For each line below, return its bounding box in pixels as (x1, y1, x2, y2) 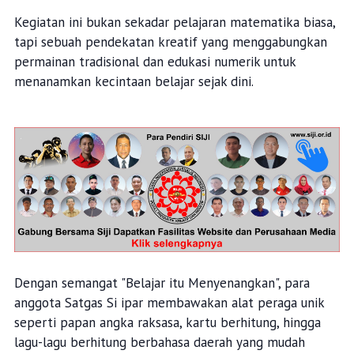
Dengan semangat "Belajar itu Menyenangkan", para (13, 274, 310, 292)
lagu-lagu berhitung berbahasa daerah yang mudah (13, 333, 305, 352)
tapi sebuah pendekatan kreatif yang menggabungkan (13, 33, 327, 51)
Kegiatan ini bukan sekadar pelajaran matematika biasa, (13, 13, 335, 31)
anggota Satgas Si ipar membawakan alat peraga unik (13, 294, 324, 312)
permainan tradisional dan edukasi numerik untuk (13, 53, 296, 70)
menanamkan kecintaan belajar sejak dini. (13, 73, 254, 90)
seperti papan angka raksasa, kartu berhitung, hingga (13, 314, 321, 332)
